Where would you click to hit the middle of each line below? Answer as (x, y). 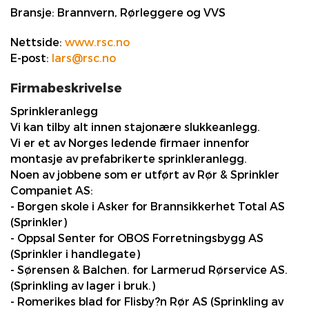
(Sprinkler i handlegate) (75, 255)
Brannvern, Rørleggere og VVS (140, 13)
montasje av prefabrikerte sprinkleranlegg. (129, 159)
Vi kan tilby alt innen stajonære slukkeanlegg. (135, 128)
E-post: (30, 58)
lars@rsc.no (84, 58)
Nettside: (36, 42)
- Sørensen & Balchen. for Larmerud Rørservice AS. (149, 270)
